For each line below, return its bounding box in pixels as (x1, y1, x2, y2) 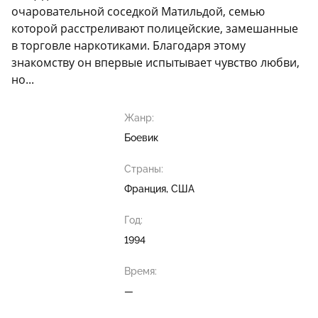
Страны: (124, 163, 163, 175)
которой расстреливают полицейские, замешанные (11, 21, 298, 37)
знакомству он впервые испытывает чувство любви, (11, 55, 300, 71)
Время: (124, 265, 157, 278)
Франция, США (124, 183, 194, 195)
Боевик (124, 132, 158, 144)
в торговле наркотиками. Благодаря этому (11, 38, 246, 54)
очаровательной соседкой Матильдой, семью (11, 4, 265, 20)
